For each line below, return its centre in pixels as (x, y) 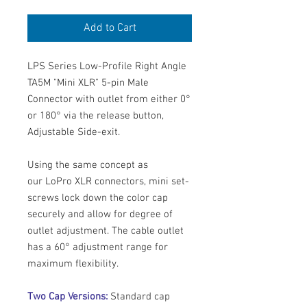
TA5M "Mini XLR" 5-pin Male (88, 83)
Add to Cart (110, 28)
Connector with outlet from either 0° (109, 100)
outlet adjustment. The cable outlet (106, 231)
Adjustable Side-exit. (74, 133)
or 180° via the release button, (96, 116)
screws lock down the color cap (98, 198)
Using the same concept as (88, 165)
